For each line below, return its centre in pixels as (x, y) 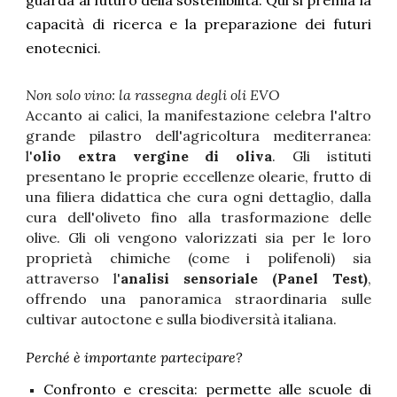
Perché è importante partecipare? (135, 357)
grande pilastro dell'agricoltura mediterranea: (198, 135)
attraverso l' (74, 278)
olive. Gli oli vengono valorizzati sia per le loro (198, 237)
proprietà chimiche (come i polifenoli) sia (198, 257)
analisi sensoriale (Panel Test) (244, 278)
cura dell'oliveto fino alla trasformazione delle (198, 217)
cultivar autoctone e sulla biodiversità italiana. (182, 319)
